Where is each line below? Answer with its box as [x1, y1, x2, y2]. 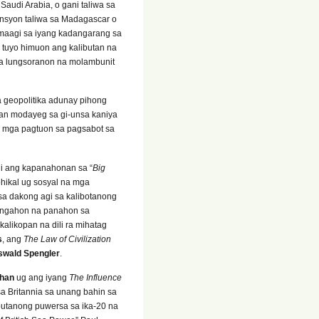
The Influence [69, 273, 122, 283]
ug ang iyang [14, 273, 69, 283]
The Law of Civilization [23, 234, 111, 244]
